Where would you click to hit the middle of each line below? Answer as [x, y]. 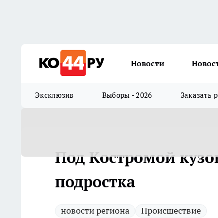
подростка [95, 182]
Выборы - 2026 [127, 95]
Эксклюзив [54, 95]
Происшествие [171, 210]
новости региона [95, 210]
